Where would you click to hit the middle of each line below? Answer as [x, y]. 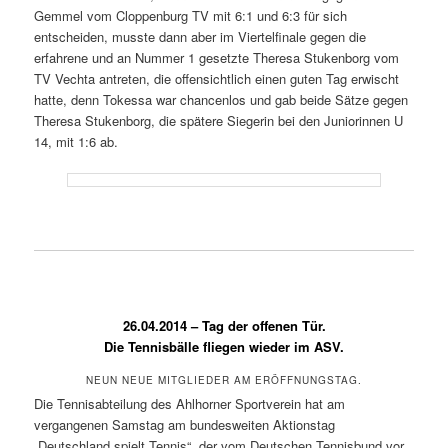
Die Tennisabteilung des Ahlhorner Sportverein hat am [190, 404]
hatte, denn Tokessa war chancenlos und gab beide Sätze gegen [221, 99]
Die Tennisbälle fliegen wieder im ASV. [224, 346]
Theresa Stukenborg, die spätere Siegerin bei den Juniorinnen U [219, 120]
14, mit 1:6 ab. [76, 141]
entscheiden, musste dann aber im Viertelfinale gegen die [200, 36]
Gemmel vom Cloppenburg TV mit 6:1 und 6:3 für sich [191, 15]
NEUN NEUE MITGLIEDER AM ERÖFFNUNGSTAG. [224, 380]
